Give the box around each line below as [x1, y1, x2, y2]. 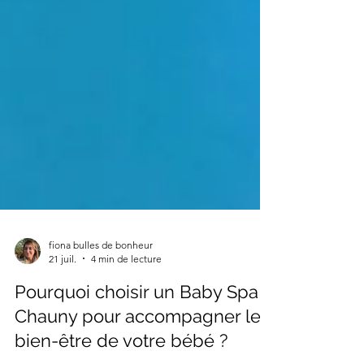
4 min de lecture [91, 317, 162, 330]
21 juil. [49, 317, 76, 330]
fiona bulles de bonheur [49, 303, 153, 316]
